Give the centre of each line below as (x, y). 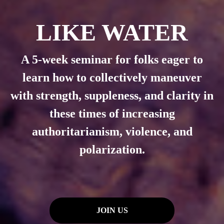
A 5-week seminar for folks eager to (112, 59)
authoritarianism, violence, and (112, 131)
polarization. (112, 149)
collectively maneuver (145, 77)
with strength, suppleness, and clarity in (112, 95)
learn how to (56, 77)
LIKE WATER (112, 32)
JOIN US (112, 210)
